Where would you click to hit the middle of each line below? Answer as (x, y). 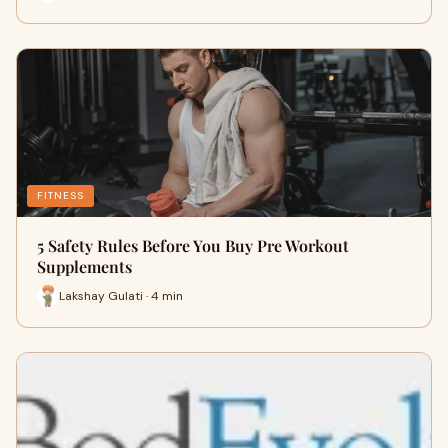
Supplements (84, 266)
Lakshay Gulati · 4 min (121, 295)
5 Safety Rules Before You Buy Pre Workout (193, 245)
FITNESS (60, 195)
